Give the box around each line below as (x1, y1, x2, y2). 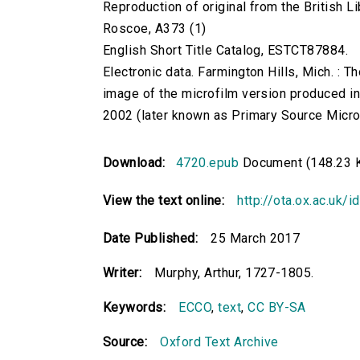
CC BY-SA (247, 300, 306, 316)
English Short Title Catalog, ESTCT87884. (103, 43, 349, 59)
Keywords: (103, 300, 166, 316)
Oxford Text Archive (160, 334, 279, 350)
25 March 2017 (211, 231, 301, 247)
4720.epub (175, 155, 239, 171)
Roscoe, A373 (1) (103, 21, 207, 37)
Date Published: (103, 231, 198, 247)
